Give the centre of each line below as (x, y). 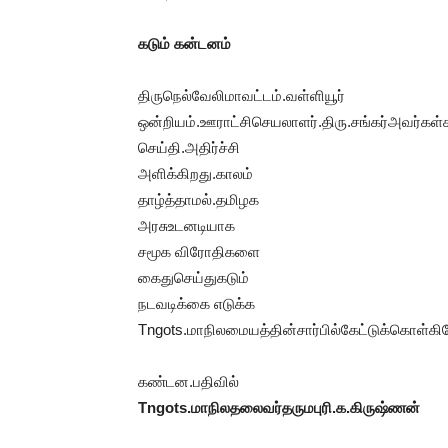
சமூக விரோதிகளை (199, 251)
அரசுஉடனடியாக (186, 225)
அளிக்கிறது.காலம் (195, 173)
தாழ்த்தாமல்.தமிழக (198, 199)
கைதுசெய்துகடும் (193, 277)
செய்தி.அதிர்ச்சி (189, 147)
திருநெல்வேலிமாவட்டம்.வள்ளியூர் (241, 95)
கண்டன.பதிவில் (188, 381)
